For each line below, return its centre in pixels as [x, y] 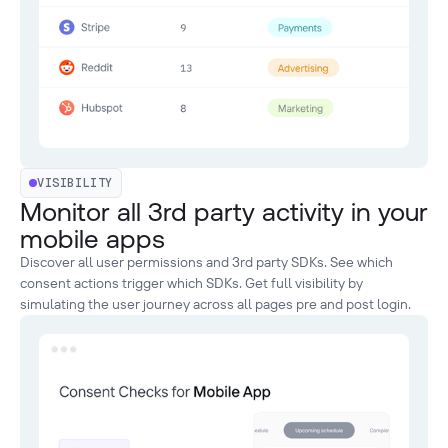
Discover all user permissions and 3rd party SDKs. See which [206, 261]
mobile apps [92, 238]
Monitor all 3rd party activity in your [224, 211]
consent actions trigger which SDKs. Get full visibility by [191, 282]
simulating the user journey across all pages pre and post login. [215, 303]
